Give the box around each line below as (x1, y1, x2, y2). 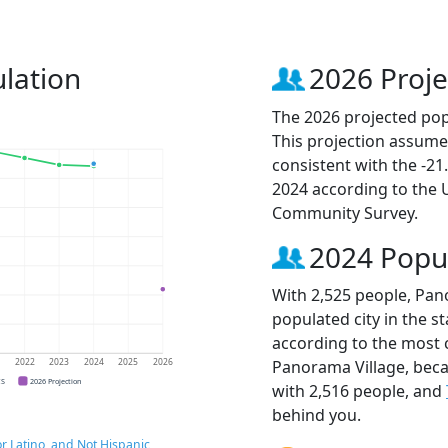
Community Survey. (272, 201, 418, 224)
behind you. (272, 403, 361, 426)
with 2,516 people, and (272, 379, 446, 402)
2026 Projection (30, 375, 82, 386)
